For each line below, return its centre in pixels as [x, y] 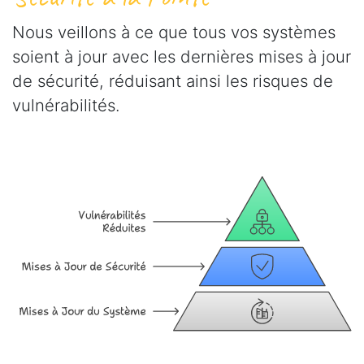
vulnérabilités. [66, 105]
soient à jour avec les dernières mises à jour [182, 56]
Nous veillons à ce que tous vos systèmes [174, 32]
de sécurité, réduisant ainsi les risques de [173, 80]
